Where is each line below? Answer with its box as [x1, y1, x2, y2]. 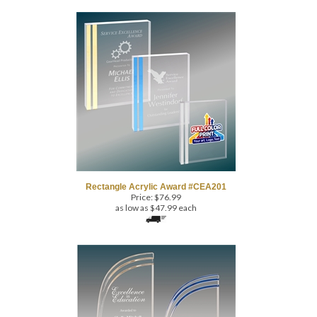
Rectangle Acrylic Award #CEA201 [85, 160, 226, 170]
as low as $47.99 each [115, 180, 197, 191]
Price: [130, 170, 153, 180]
